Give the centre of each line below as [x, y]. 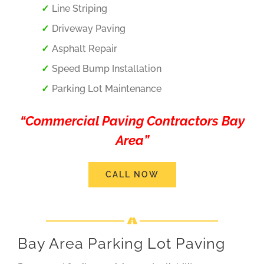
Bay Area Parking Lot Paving [121, 244]
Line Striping [79, 8]
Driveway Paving [88, 28]
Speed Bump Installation [106, 68]
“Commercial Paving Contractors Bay [132, 121]
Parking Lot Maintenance [106, 88]
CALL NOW [132, 174]
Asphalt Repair [84, 48]
